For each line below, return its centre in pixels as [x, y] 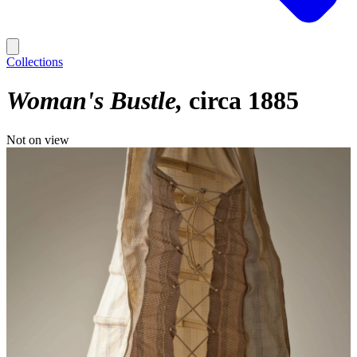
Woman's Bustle [91, 101]
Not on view [38, 139]
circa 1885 [244, 101]
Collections [35, 62]
